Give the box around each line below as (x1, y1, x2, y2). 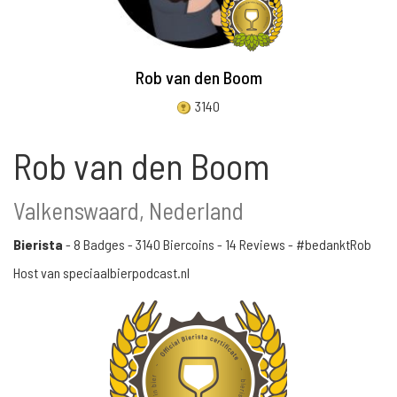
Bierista (13, 236, 63, 253)
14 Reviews (225, 236, 285, 253)
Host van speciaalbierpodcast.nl (13, 264, 190, 281)
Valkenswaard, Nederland (13, 196, 244, 224)
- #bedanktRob (285, 236, 371, 253)
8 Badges (74, 236, 125, 253)
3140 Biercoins (136, 236, 214, 253)
